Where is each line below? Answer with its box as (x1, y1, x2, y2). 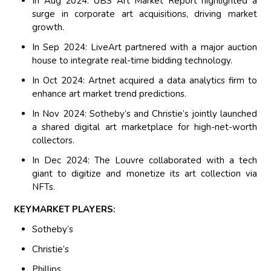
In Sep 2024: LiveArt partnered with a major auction (32, 41, 257, 54)
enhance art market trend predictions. (32, 88, 187, 100)
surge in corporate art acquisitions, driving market (32, 8, 257, 21)
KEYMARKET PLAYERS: (14, 203, 116, 216)
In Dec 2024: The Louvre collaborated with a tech (32, 154, 257, 167)
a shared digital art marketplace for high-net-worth (32, 121, 257, 134)
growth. (32, 21, 65, 34)
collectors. (32, 134, 75, 147)
